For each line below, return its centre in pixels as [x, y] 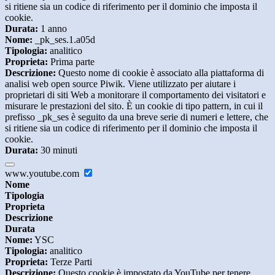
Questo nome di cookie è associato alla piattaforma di [160, 73]
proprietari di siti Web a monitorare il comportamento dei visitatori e [135, 95]
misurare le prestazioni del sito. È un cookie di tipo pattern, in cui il [134, 106]
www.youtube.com [43, 174]
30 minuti [58, 150]
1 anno [52, 29]
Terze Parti [70, 262]
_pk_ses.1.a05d [64, 40]
